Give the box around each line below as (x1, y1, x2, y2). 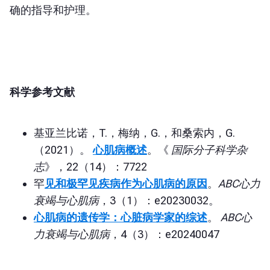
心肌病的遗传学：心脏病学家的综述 (34, 211, 207, 224)
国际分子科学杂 (171, 143, 247, 156)
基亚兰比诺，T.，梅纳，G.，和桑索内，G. (34, 127, 235, 139)
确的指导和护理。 (10, 4, 96, 16)
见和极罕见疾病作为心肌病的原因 (45, 177, 207, 190)
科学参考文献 (10, 86, 75, 98)
